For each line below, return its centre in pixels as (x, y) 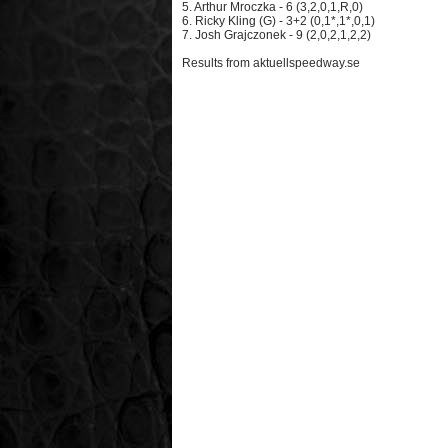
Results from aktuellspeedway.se (271, 63)
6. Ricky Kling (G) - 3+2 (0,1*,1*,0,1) (278, 21)
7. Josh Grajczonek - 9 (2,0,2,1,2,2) (276, 35)
